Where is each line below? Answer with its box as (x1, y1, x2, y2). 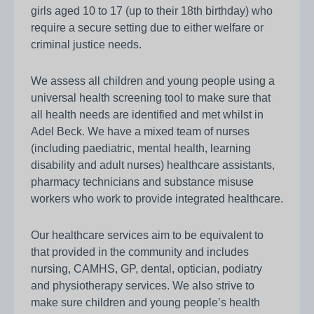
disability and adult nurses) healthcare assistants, (31, 159, 275, 172)
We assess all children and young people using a (31, 75, 275, 88)
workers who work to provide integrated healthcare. (31, 193, 283, 205)
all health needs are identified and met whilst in (31, 109, 264, 121)
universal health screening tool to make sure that (31, 92, 271, 104)
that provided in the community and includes (31, 246, 249, 259)
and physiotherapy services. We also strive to (31, 280, 254, 292)
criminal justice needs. (31, 39, 142, 51)
